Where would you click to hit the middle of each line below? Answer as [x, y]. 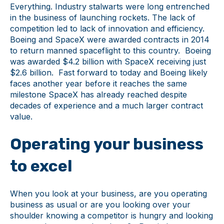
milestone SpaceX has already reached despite [98, 94]
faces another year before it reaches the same [98, 83]
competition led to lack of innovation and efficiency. [107, 28]
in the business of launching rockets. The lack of [103, 17]
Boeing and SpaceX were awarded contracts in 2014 [110, 39]
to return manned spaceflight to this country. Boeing [110, 50]
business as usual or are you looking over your [100, 205]
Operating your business [107, 144]
